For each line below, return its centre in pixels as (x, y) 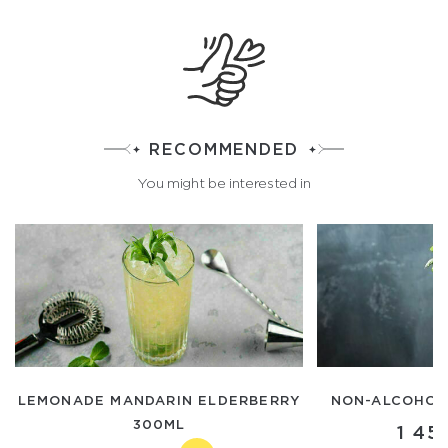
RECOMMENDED (224, 149)
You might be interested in (224, 183)
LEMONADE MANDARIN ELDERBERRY (159, 400)
